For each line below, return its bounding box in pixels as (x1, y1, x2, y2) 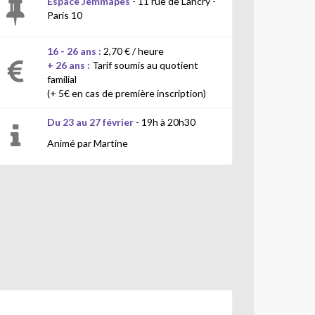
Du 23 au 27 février (47, 116, 136, 128)
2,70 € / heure (101, 45, 164, 57)
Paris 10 (47, 9, 82, 21)
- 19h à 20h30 (136, 116, 195, 128)
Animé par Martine (47, 137, 128, 149)
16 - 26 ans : (47, 45, 101, 57)
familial (47, 73, 77, 85)
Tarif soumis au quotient (92, 59, 198, 71)
